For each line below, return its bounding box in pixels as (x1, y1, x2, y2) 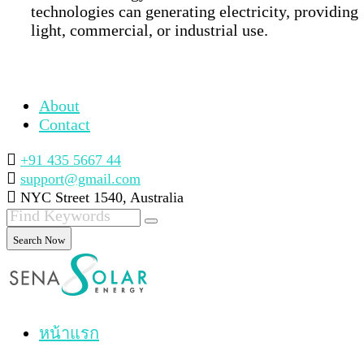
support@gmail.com (20, 170, 141, 187)
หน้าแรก (39, 323, 99, 342)
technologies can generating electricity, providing (31, 2, 358, 20)
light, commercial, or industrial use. (31, 20, 268, 39)
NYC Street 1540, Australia (20, 188, 184, 206)
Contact (39, 115, 90, 133)
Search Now (13, 233, 65, 246)
